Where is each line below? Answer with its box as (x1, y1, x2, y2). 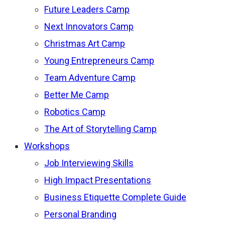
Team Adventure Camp (44, 72, 136, 83)
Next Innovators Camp (44, 21, 134, 32)
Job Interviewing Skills (44, 158, 134, 169)
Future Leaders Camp (44, 4, 130, 15)
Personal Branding (44, 209, 117, 220)
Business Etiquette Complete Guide (44, 192, 186, 203)
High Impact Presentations (44, 175, 151, 186)
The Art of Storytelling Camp (44, 124, 157, 135)
